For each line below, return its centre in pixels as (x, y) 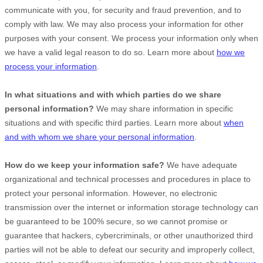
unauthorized (210, 235)
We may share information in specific (163, 108)
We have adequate (201, 165)
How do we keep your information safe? (85, 165)
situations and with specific (55, 122)
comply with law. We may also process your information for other (124, 24)
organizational (31, 179)
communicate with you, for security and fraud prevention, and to (123, 10)
